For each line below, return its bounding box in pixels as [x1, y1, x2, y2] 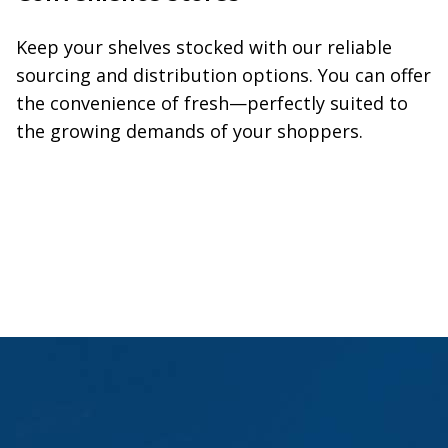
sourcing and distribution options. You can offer [16, 62, 431, 87]
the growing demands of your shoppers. [16, 118, 363, 143]
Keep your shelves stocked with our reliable [16, 34, 392, 59]
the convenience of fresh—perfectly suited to [16, 90, 408, 115]
